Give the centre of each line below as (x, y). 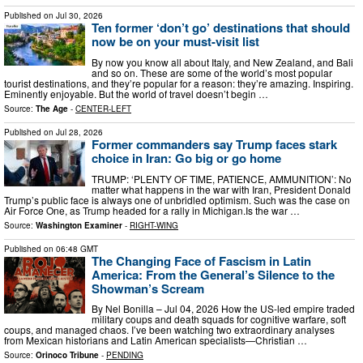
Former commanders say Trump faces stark (214, 144)
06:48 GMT (77, 248)
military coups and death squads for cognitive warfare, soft (219, 319)
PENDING (125, 355)
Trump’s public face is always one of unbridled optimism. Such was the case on (177, 199)
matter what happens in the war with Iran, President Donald (221, 189)
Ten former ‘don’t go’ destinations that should (221, 28)
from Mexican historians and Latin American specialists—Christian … (156, 340)
